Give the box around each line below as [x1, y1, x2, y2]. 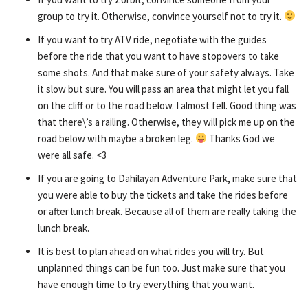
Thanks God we [207, 131, 276, 145]
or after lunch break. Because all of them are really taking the [38, 204, 296, 218]
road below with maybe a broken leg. [38, 131, 195, 145]
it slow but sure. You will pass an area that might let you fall [38, 82, 289, 96]
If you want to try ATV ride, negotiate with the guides [38, 32, 267, 46]
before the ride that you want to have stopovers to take [38, 49, 279, 63]
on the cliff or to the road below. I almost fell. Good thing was [38, 98, 296, 112]
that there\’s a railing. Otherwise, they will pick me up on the [38, 115, 295, 129]
